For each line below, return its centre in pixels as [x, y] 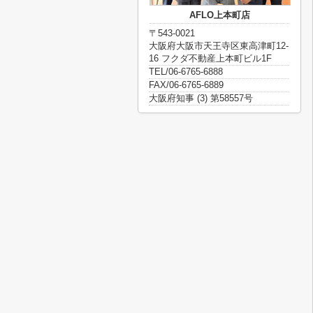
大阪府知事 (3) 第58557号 [201, 98]
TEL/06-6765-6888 [186, 72]
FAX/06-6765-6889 [186, 85]
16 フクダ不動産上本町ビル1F [210, 58]
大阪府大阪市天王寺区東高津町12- [219, 46]
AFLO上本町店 [219, 15]
